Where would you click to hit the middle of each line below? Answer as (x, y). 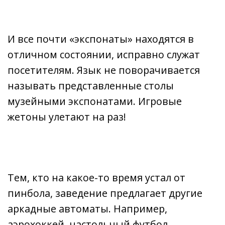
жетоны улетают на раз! (67, 117)
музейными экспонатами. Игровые (95, 101)
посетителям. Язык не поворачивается (104, 70)
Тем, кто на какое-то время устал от (96, 178)
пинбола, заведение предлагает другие (105, 193)
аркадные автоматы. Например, (87, 209)
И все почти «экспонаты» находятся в (101, 39)
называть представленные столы (91, 85)
